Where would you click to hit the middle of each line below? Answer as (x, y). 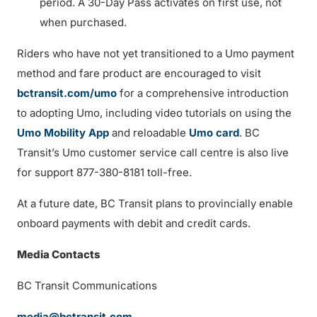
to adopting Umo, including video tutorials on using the (154, 113)
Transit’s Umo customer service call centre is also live (153, 152)
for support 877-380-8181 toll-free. (104, 172)
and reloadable (149, 133)
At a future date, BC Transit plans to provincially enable (155, 203)
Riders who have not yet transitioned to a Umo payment (156, 53)
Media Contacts (59, 254)
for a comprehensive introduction (203, 93)
